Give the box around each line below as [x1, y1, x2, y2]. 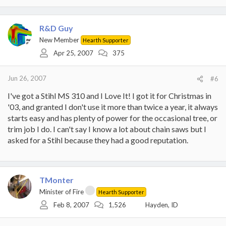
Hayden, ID [145, 201, 178, 209]
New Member [39, 35, 79, 44]
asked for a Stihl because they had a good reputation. [8, 135, 188, 145]
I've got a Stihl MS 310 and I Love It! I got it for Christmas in [8, 90, 211, 100]
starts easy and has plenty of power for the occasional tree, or [8, 112, 217, 123]
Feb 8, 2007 [53, 201, 89, 209]
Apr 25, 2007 [53, 49, 93, 57]
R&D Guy [39, 23, 73, 33]
